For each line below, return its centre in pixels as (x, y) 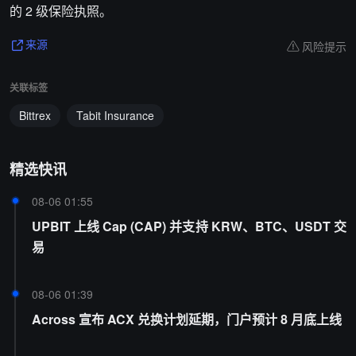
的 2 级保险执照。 (61, 11)
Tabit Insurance (115, 115)
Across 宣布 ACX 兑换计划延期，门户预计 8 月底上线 (187, 319)
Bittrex (35, 115)
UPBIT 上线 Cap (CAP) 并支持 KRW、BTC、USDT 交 (189, 226)
